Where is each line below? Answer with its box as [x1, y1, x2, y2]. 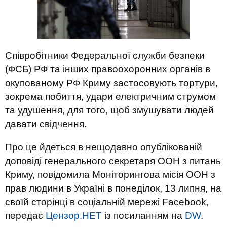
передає [5, 210, 46, 221]
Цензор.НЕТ [46, 210, 102, 221]
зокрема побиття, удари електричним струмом [5, 91, 216, 102]
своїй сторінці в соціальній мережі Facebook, [5, 197, 209, 207]
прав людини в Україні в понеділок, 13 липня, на [5, 183, 221, 194]
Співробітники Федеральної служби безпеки [5, 50, 205, 61]
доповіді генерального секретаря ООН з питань [5, 156, 221, 166]
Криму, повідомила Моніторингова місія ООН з [5, 169, 215, 180]
